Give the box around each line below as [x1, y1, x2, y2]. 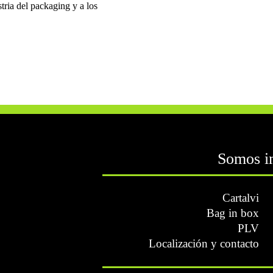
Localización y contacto [148, 236, 259, 250]
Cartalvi [222, 191, 259, 204]
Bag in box [206, 206, 259, 219]
